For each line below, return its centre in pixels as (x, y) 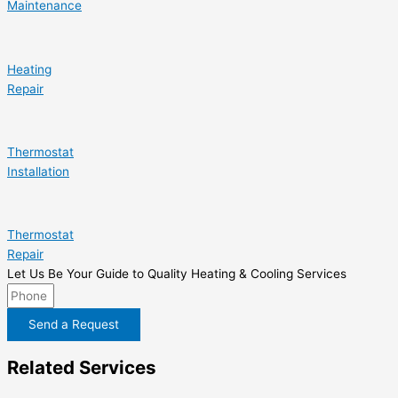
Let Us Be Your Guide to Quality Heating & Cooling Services (177, 274)
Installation (38, 171)
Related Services (82, 368)
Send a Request (74, 325)
